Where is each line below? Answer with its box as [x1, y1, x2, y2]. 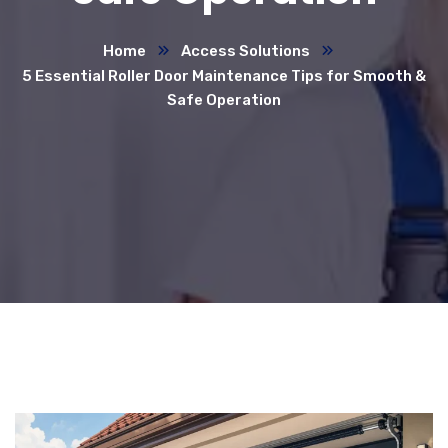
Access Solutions [181, 42, 310, 60]
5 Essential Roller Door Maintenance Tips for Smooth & [22, 67, 426, 85]
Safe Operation [167, 91, 281, 109]
